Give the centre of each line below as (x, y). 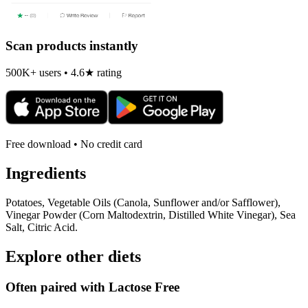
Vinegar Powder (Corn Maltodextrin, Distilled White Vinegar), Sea (151, 215)
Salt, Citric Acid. (42, 228)
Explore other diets (73, 257)
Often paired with (57, 287)
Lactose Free (144, 287)
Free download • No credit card (74, 144)
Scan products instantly (72, 45)
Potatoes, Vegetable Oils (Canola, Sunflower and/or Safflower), (143, 203)
